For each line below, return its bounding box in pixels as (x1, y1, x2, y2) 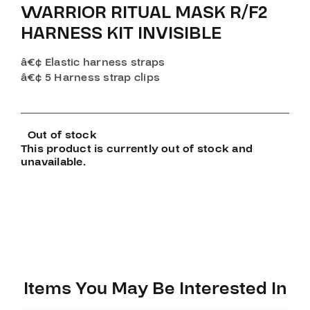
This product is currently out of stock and (20, 140, 253, 156)
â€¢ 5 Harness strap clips (20, 69, 160, 85)
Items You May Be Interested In (23, 277, 287, 302)
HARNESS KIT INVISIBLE (20, 21, 221, 46)
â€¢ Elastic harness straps (20, 54, 165, 70)
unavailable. (20, 154, 86, 170)
